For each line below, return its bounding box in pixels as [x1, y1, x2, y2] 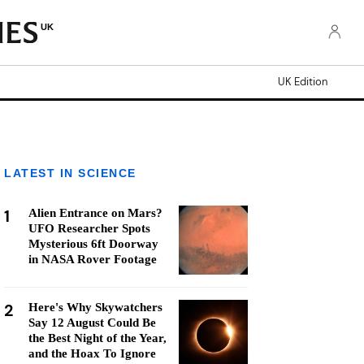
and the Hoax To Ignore [28, 347, 156, 360]
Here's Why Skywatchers [28, 301, 162, 314]
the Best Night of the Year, [28, 331, 167, 344]
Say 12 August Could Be [28, 316, 156, 329]
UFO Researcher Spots [28, 222, 150, 235]
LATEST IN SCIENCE [4, 167, 136, 180]
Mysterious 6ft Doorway [28, 237, 158, 250]
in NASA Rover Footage [28, 253, 157, 266]
